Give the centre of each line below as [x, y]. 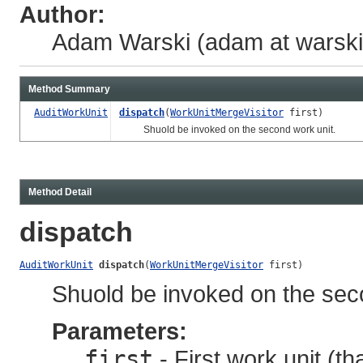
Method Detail [60, 192]
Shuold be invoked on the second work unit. [227, 129]
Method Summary [69, 89]
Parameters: [120, 331]
